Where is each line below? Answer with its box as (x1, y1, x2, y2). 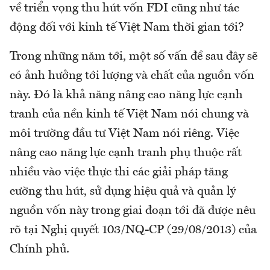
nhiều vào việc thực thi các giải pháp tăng (10, 166, 228, 178)
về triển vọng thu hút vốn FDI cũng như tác (10, 2, 239, 14)
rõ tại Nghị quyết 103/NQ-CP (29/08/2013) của (10, 224, 257, 236)
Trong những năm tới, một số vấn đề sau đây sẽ (10, 50, 257, 63)
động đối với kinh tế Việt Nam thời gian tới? (10, 21, 244, 34)
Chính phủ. (10, 243, 69, 256)
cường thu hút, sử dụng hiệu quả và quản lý (10, 185, 236, 198)
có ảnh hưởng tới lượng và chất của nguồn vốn (10, 69, 254, 82)
